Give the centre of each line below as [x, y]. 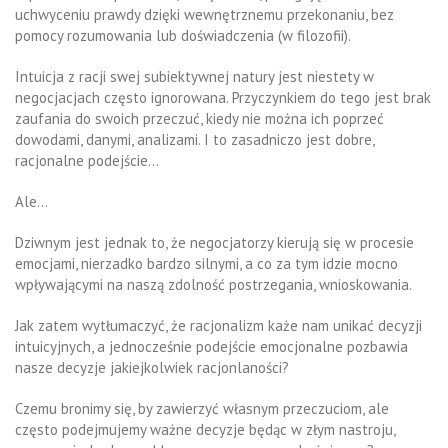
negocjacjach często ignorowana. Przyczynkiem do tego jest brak [223, 98]
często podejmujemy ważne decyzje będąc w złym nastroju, [205, 430]
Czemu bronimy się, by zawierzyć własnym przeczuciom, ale [202, 409]
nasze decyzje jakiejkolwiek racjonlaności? [152, 368]
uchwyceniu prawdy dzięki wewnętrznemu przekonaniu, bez [204, 15]
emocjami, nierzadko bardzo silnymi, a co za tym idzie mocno [206, 264]
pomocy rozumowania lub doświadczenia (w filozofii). [183, 36]
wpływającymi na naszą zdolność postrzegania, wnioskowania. [213, 285]
